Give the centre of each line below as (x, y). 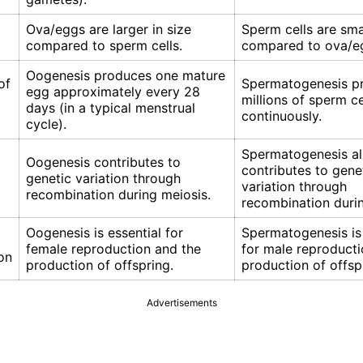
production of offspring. (100, 265)
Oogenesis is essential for (105, 233)
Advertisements (181, 303)
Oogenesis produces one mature (126, 76)
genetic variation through (103, 179)
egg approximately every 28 (113, 92)
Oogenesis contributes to (103, 162)
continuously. (282, 116)
